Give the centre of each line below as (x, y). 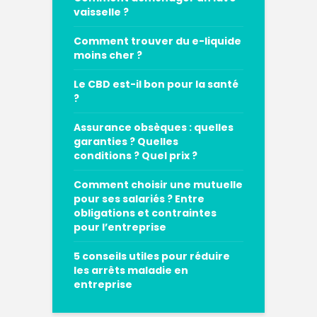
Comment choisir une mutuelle (158, 184)
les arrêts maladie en (131, 270)
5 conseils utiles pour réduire (152, 256)
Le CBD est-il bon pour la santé (156, 84)
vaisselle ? (101, 12)
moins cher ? (108, 55)
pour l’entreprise (120, 227)
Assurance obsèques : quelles (154, 127)
